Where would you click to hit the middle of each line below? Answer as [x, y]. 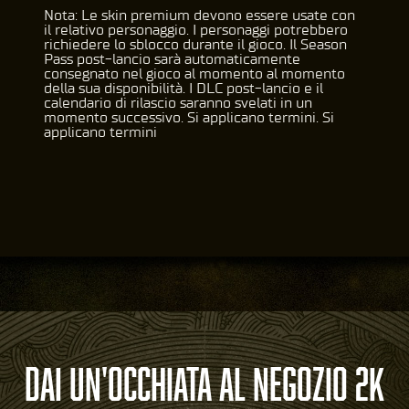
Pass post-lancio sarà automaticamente [172, 58]
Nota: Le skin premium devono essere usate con [199, 15]
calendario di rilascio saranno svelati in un [178, 102]
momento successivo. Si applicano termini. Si [189, 117]
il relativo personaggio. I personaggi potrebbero [196, 29]
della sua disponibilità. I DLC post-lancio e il [184, 88]
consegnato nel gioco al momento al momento [194, 73]
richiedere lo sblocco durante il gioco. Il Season [195, 44]
